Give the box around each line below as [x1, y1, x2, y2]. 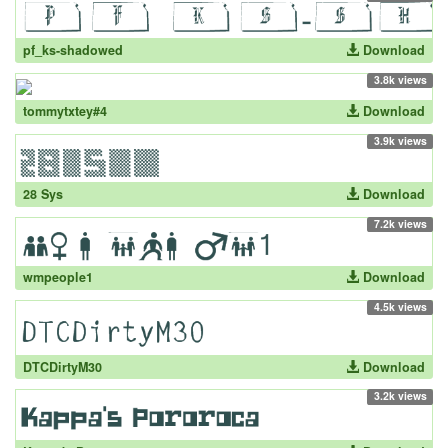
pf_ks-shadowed [22, 40, 123, 59]
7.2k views [373, 215, 427, 231]
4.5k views [373, 298, 427, 314]
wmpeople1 [22, 268, 93, 287]
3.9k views [373, 132, 427, 148]
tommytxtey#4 [22, 102, 107, 121]
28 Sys [22, 184, 63, 203]
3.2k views [373, 388, 427, 404]
